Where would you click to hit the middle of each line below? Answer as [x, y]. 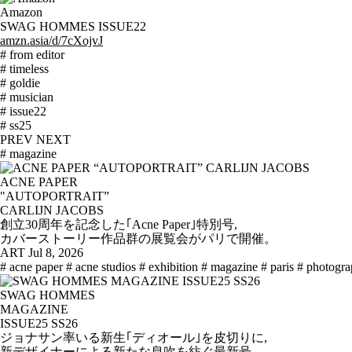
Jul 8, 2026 [56, 253]
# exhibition [169, 267]
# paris [277, 267]
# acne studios [101, 267]
